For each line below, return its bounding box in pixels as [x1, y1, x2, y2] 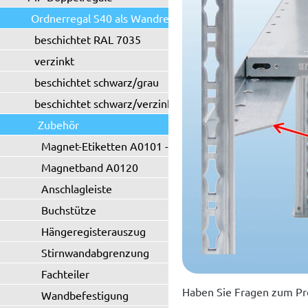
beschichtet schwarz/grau [34, 75, 159, 89]
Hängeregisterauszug [41, 224, 146, 238]
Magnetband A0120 [41, 160, 138, 174]
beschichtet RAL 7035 [34, 32, 141, 46]
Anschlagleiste [41, 181, 112, 195]
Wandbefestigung [41, 288, 129, 302]
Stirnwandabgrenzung [41, 245, 149, 259]
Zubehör [38, 118, 79, 131]
